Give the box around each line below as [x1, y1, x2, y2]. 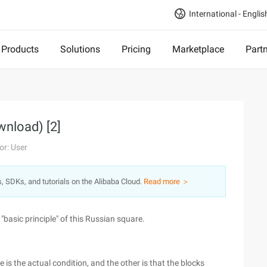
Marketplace [172, 44, 224, 55]
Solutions [60, 44, 100, 55]
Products [1, 44, 39, 55]
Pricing [122, 44, 151, 55]
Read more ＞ [144, 177, 190, 186]
